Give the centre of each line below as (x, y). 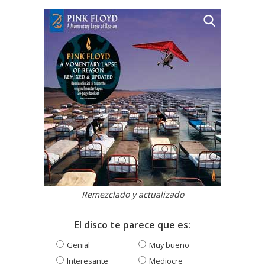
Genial (78, 245)
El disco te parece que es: (132, 225)
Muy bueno (169, 245)
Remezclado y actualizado (132, 195)
